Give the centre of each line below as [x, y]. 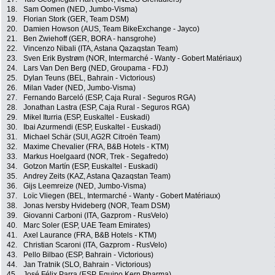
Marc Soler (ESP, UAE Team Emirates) [87, 226]
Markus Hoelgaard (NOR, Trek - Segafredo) [96, 157]
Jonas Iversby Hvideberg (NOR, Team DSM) [97, 206]
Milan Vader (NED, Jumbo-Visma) [79, 88]
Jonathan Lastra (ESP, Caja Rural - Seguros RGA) [107, 108]
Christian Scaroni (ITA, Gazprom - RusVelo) [95, 245]
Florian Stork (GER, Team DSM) [76, 19]
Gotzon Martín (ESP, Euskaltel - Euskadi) [91, 167]
